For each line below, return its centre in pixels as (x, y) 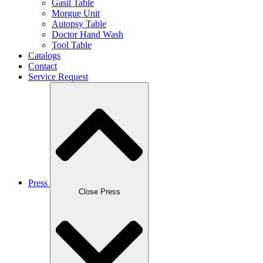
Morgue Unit (76, 13)
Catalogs (44, 55)
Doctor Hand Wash (87, 34)
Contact (43, 66)
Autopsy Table (79, 23)
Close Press (99, 192)
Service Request (58, 76)
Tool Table (72, 45)
